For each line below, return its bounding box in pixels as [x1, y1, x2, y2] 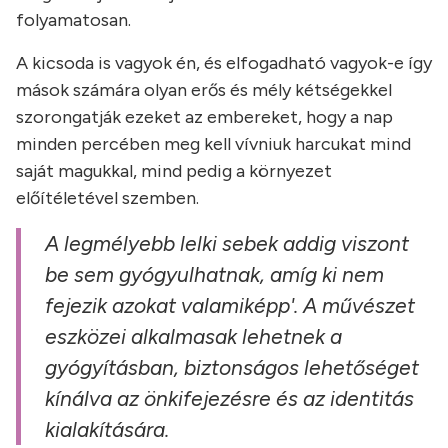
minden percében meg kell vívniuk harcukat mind [16, 133, 411, 156]
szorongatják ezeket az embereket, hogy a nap [16, 106, 393, 129]
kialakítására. [45, 417, 169, 443]
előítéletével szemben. [16, 187, 199, 210]
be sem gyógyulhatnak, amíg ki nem [45, 262, 384, 288]
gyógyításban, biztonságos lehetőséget [45, 355, 419, 381]
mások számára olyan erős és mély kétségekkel [16, 79, 392, 102]
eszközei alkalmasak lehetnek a [45, 324, 342, 350]
